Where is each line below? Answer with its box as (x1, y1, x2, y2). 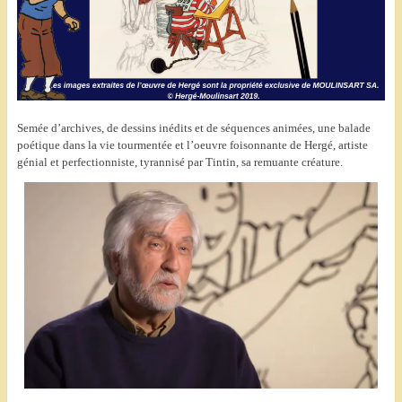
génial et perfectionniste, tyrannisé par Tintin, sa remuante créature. (16, 155, 343, 170)
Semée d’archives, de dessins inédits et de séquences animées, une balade (16, 121, 371, 135)
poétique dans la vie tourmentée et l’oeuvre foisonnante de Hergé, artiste (16, 138, 368, 153)
